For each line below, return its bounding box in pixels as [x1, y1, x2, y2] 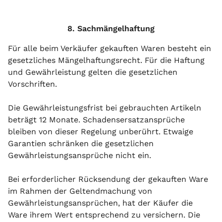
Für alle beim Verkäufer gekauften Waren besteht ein [8, 44, 211, 53]
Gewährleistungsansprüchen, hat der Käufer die [8, 198, 193, 208]
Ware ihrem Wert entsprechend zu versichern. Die [8, 210, 200, 220]
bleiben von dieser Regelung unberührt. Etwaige [8, 127, 193, 136]
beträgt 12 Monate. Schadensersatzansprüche [8, 115, 185, 124]
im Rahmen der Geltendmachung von [8, 186, 152, 196]
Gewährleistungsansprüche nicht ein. [8, 151, 151, 160]
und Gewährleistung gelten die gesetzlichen [8, 67, 177, 77]
